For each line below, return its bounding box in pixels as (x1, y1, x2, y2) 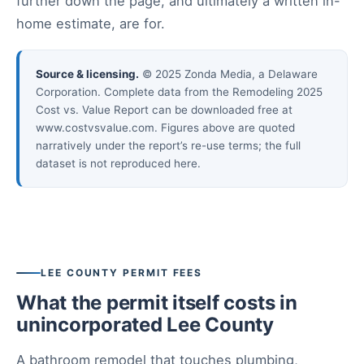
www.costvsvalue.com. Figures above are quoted (36, 121, 295, 134)
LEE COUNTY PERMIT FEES (41, 266, 203, 279)
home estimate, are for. (16, 15, 165, 32)
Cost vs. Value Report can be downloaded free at (36, 103, 292, 116)
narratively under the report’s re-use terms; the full (36, 139, 301, 152)
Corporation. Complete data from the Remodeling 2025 (36, 85, 323, 98)
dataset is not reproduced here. (36, 157, 201, 170)
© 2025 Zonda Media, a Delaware (139, 67, 318, 80)
